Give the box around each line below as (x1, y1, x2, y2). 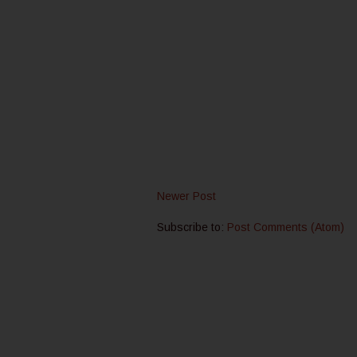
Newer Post (157, 189, 216, 202)
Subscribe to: (157, 220, 227, 233)
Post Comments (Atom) (227, 220, 344, 233)
